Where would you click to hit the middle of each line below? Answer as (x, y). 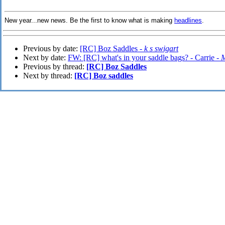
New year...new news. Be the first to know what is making (89, 21)
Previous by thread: (55, 67)
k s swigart (161, 49)
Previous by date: (51, 49)
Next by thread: (49, 76)
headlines (188, 21)
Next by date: (45, 58)
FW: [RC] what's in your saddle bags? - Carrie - (144, 58)
